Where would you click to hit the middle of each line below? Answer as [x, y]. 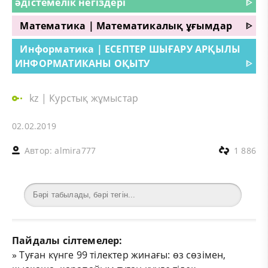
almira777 [75, 150]
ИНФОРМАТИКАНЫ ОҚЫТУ [83, 63]
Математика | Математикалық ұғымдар [126, 25]
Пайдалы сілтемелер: [67, 240]
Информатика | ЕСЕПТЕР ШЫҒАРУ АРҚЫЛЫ [130, 49]
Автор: [40, 150]
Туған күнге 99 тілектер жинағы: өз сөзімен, [123, 255]
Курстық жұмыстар [94, 98]
